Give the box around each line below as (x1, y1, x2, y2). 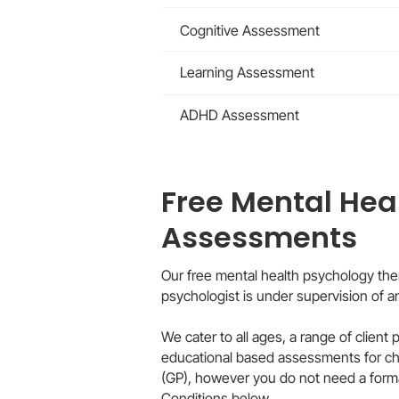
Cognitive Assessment (180, 21, 320, 39)
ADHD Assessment (180, 106, 299, 124)
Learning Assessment (180, 63, 314, 81)
